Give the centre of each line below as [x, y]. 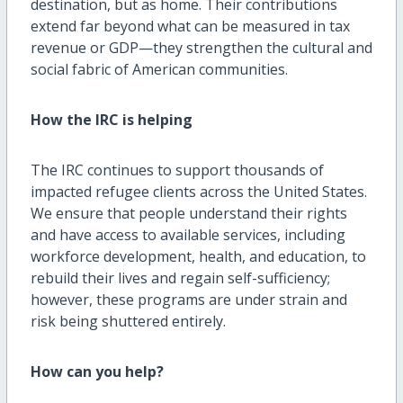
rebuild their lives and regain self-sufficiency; [180, 278]
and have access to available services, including [188, 235]
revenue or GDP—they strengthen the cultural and [201, 48]
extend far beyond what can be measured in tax [190, 27]
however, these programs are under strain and [188, 300]
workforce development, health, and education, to [198, 257]
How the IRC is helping [111, 120]
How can [63, 372]
